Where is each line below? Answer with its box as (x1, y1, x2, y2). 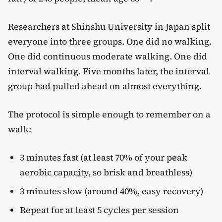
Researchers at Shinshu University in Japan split (8, 20, 210, 33)
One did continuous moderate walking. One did (8, 50, 207, 62)
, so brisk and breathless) (88, 166, 192, 178)
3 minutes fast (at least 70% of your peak (20, 151, 187, 164)
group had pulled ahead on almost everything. (8, 79, 202, 92)
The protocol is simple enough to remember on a (8, 108, 211, 120)
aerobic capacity (20, 166, 88, 178)
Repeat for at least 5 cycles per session (20, 203, 179, 216)
